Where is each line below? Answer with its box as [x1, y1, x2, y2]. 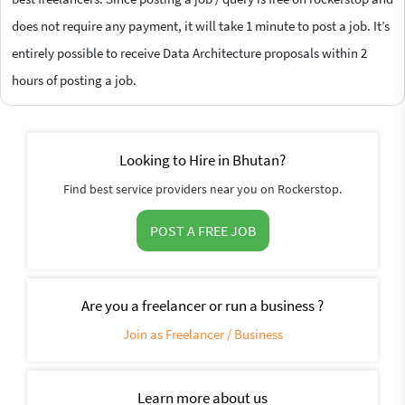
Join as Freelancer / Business [122, 325, 283, 343]
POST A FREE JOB [149, 221, 256, 240]
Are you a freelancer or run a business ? [81, 295, 324, 316]
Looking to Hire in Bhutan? [119, 149, 286, 170]
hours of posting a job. [12, 71, 137, 89]
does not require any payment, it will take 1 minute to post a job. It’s [12, 16, 390, 34]
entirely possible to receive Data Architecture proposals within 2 [12, 43, 367, 61]
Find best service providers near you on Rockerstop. [63, 180, 342, 197]
